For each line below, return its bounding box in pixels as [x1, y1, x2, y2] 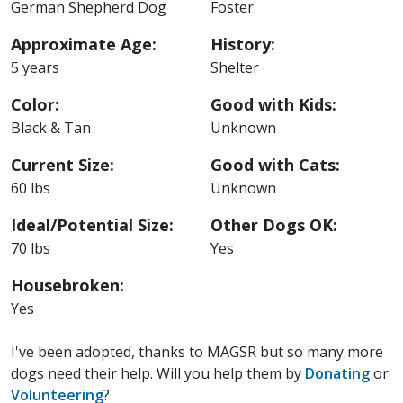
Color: [11, 93, 59, 115]
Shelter [210, 57, 259, 77]
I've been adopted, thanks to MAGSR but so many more [11, 341, 383, 362]
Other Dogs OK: [210, 213, 337, 236]
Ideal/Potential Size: [11, 213, 174, 236]
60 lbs [11, 177, 50, 198]
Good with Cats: [210, 153, 340, 175]
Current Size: [11, 153, 114, 175]
